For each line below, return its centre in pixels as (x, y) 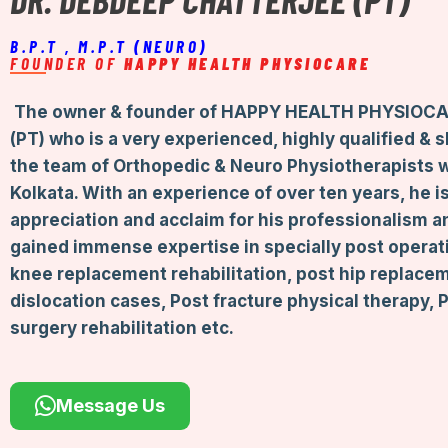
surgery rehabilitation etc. (122, 327)
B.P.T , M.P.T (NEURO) (109, 45)
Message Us (110, 406)
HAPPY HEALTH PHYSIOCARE (246, 62)
